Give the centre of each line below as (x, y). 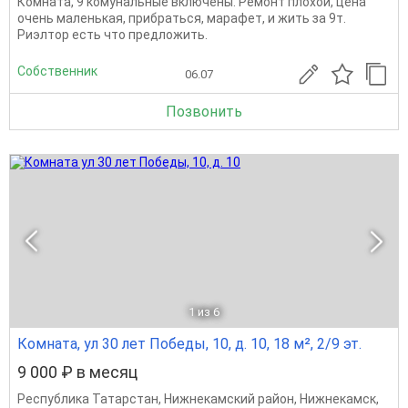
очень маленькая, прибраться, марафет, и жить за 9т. (182, 18)
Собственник (57, 71)
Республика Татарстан (88, 399)
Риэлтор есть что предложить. (112, 35)
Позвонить (204, 112)
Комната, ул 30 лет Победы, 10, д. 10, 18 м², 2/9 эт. (189, 344)
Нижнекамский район (229, 399)
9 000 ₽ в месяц (77, 372)
